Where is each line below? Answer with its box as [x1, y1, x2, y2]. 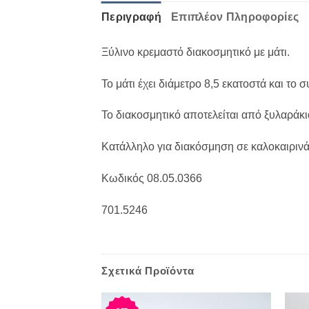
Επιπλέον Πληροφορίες [170, 10, 299, 23]
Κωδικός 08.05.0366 [101, 172, 202, 185]
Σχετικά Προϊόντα [101, 264, 195, 277]
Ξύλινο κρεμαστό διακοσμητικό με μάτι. [101, 46, 290, 58]
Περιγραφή [101, 10, 161, 23]
